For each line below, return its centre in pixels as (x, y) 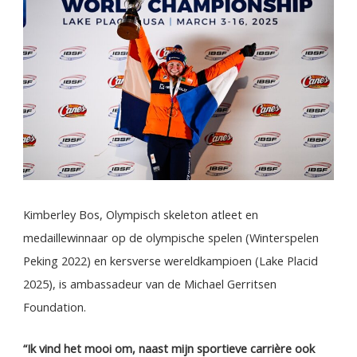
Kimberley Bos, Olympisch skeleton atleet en (141, 215)
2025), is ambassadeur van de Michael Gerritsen (150, 284)
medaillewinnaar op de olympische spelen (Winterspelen (171, 238)
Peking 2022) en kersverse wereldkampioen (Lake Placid (171, 261)
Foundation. (55, 307)
